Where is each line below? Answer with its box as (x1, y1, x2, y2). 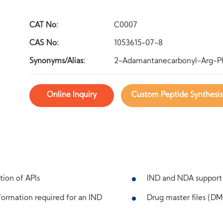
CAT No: (29, 21, 58, 29)
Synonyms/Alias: (29, 57, 85, 65)
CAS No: (29, 39, 59, 47)
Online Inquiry (46, 91, 97, 99)
